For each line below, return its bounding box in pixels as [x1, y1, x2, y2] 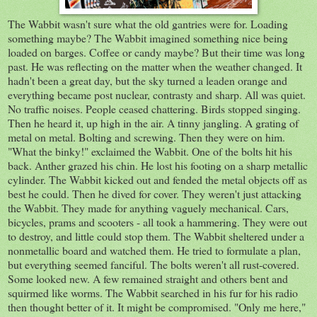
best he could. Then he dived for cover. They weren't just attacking [8, 185, 301, 201]
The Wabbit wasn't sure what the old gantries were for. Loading [8, 16, 288, 31]
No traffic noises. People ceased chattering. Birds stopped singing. [8, 100, 301, 116]
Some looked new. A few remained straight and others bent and [8, 270, 288, 286]
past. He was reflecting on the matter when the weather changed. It [8, 58, 302, 74]
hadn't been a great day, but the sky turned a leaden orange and [8, 72, 287, 88]
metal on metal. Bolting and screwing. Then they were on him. [8, 129, 285, 144]
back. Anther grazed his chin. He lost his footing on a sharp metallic [8, 157, 308, 173]
